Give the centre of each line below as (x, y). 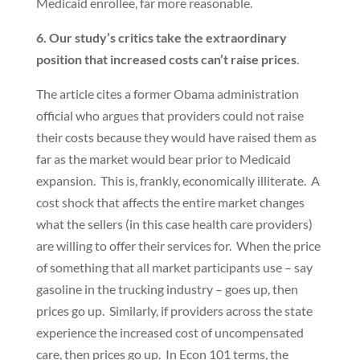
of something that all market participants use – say (174, 267)
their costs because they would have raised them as (176, 137)
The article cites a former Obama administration (167, 94)
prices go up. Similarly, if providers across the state (174, 311)
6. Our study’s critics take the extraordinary (161, 37)
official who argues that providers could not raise (170, 115)
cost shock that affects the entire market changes (170, 202)
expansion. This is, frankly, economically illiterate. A (178, 180)
